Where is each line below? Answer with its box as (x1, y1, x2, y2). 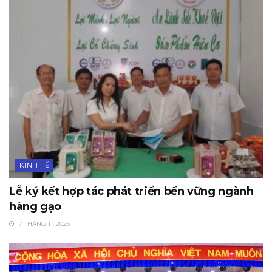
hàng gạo (9, 199, 62, 213)
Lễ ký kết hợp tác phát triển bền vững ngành (9, 184, 254, 198)
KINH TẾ (19, 160, 50, 169)
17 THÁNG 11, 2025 (15, 219, 70, 228)
